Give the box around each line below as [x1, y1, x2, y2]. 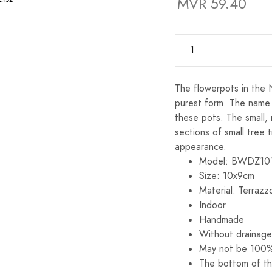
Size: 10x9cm [199, 169, 254, 183]
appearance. [175, 140, 226, 154]
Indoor [199, 198, 226, 212]
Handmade [199, 212, 244, 226]
